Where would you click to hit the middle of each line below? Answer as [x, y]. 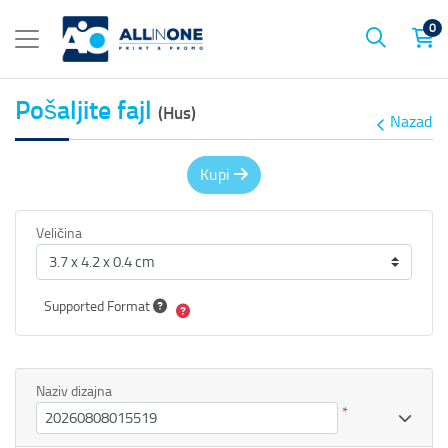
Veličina [59, 233]
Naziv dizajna [74, 391]
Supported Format [98, 306]
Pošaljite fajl [86, 110]
